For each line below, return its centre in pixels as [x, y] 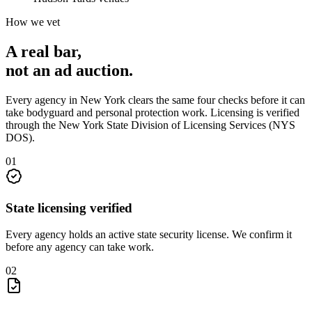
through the [32, 125]
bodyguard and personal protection [103, 112]
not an [30, 70]
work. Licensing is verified [239, 112]
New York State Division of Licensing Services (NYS [177, 125]
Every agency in [43, 100]
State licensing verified [69, 208]
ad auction [92, 70]
